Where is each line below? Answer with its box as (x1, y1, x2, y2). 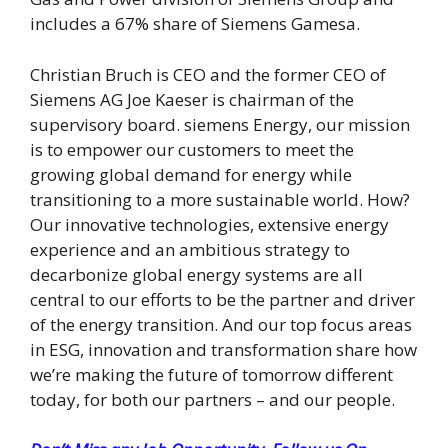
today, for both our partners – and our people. (30, 387, 395, 411)
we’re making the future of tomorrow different (30, 362, 393, 386)
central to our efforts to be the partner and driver (30, 287, 415, 311)
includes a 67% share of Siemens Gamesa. (30, 12, 360, 35)
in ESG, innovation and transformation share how (30, 337, 417, 361)
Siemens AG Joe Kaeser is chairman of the (30, 87, 354, 111)
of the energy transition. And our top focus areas (30, 312, 412, 336)
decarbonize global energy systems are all (30, 262, 363, 286)
